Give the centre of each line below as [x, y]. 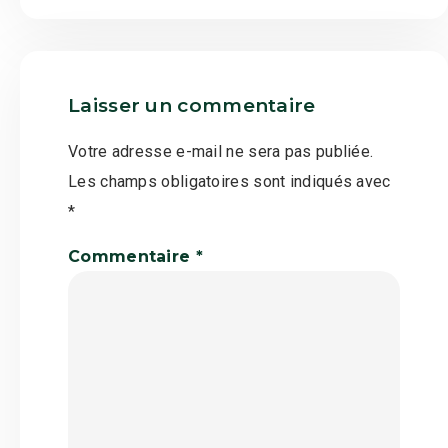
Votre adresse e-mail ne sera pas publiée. [221, 151]
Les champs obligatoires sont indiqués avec [229, 181]
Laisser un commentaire [192, 105]
